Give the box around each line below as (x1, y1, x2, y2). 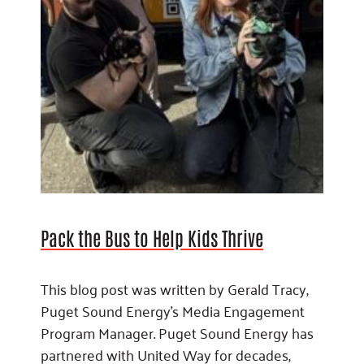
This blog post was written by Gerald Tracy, (41, 275, 309, 301)
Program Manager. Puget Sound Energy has (41, 318, 314, 345)
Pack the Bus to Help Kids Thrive (41, 225, 263, 250)
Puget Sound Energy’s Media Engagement (41, 297, 305, 323)
